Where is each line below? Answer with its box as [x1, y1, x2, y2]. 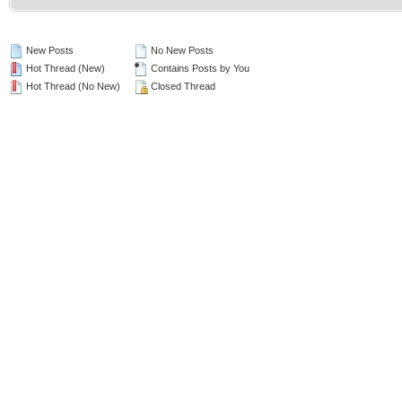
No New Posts [148, 45, 214, 56]
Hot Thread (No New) [23, 81, 120, 92]
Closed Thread [148, 81, 215, 92]
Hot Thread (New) [23, 63, 105, 74]
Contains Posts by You [148, 63, 249, 74]
